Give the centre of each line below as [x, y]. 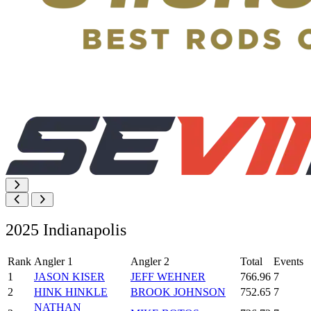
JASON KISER [69, 276]
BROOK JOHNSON [178, 292]
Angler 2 [150, 261]
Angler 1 [53, 261]
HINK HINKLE [71, 292]
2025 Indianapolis [66, 229]
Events [288, 261]
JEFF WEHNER [168, 276]
